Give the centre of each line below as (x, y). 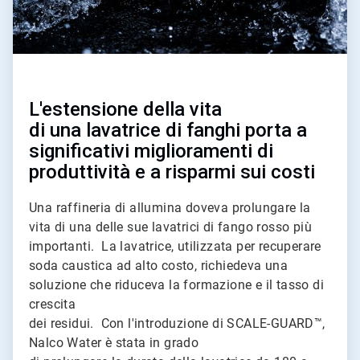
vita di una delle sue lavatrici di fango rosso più (170, 227)
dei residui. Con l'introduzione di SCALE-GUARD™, (177, 323)
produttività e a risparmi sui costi (172, 172)
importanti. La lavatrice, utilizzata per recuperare (175, 246)
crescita (53, 304)
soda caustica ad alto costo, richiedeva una (159, 265)
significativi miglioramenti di (151, 151)
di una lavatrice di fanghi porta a (168, 130)
